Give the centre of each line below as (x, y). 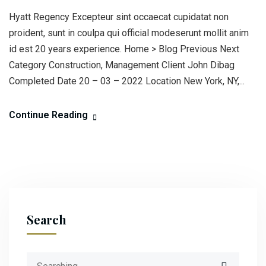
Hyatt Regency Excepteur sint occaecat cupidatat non (119, 17)
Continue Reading (48, 115)
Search (47, 219)
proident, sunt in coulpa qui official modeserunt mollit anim (129, 33)
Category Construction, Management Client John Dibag (122, 65)
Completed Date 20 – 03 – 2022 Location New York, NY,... (127, 81)
